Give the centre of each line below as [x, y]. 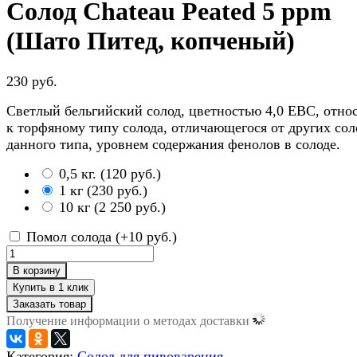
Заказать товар [49, 304]
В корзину [37, 270]
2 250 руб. [130, 207]
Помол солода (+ [75, 236]
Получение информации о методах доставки [129, 320]
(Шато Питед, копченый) [151, 41]
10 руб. [150, 236]
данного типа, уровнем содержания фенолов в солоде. [173, 144]
